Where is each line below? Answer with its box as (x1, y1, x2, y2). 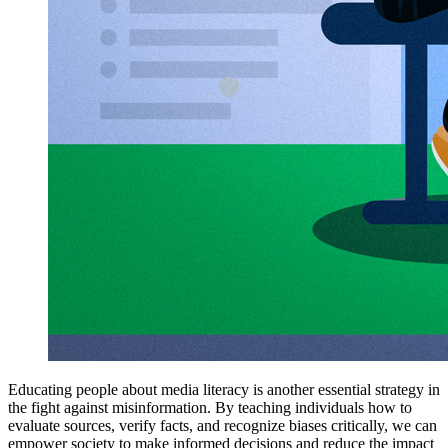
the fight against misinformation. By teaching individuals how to (8, 398, 412, 416)
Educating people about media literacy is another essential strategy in (8, 380, 440, 398)
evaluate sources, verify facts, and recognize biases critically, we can (8, 416, 437, 434)
